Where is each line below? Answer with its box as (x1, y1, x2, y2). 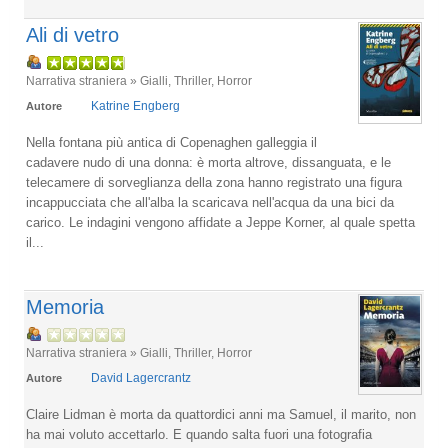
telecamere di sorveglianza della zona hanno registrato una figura (26, 175, 402, 190)
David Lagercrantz (91, 371, 191, 385)
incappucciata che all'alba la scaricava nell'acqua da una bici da (26, 195, 394, 210)
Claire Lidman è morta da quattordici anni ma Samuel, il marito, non (26, 407, 416, 422)
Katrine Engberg (91, 99, 180, 113)
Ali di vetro (26, 24, 119, 46)
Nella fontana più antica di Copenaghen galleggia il (26, 135, 317, 150)
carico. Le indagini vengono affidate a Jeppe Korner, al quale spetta (26, 215, 415, 230)
